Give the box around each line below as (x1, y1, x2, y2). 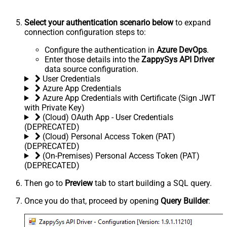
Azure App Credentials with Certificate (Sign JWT (42, 93, 216, 103)
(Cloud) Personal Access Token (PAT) (42, 131, 175, 141)
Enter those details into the (45, 54, 141, 64)
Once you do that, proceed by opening (24, 196, 161, 206)
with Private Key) (24, 102, 85, 112)
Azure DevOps (157, 45, 207, 55)
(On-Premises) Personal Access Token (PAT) (42, 150, 200, 161)
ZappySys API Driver (141, 54, 214, 64)
